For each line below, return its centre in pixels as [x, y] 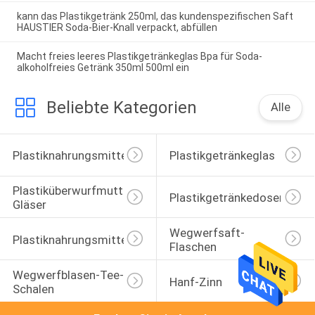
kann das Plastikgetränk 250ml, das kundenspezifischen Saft [155, 17]
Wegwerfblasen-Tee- [68, 275]
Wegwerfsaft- [207, 232]
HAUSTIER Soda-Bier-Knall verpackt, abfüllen [117, 28]
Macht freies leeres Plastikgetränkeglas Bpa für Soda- [139, 57]
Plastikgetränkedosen [227, 198]
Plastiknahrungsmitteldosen [88, 239]
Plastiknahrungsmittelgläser [88, 156]
